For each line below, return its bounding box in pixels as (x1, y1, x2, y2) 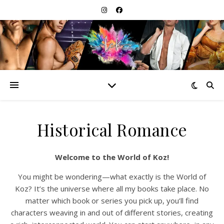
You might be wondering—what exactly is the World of (18, 171, 206, 181)
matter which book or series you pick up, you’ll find (25, 195, 198, 205)
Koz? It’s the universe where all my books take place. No (15, 183, 209, 193)
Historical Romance (36, 118, 187, 140)
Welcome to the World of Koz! (62, 152, 169, 162)
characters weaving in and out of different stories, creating (11, 207, 213, 217)
